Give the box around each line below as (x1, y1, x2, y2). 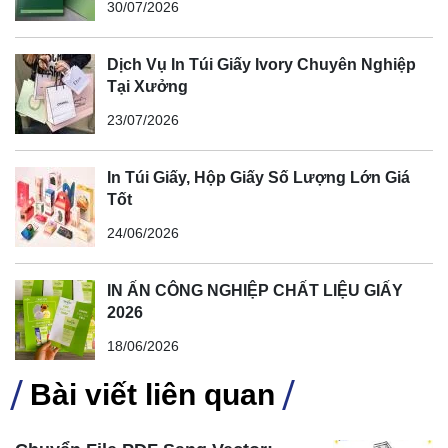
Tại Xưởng (107, 77, 188, 95)
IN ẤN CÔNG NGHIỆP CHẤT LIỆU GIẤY (107, 281, 403, 299)
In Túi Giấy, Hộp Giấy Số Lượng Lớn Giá (107, 168, 410, 186)
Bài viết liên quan (30, 377, 275, 411)
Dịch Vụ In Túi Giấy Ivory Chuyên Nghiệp (107, 55, 416, 73)
